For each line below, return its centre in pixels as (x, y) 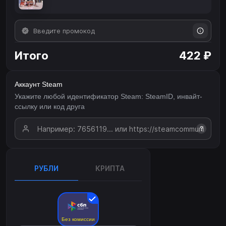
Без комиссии (78, 219)
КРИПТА (110, 168)
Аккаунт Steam (39, 84)
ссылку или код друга (50, 107)
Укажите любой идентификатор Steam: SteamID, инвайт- (108, 97)
